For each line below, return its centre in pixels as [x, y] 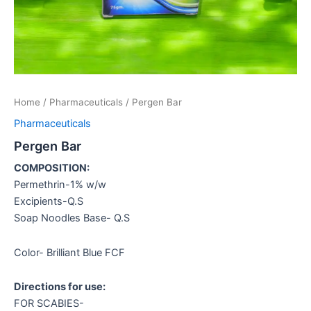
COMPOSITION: [52, 168]
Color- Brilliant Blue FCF [69, 252]
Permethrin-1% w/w [60, 185]
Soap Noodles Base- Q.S [72, 218]
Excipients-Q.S [49, 202]
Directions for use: [60, 287]
